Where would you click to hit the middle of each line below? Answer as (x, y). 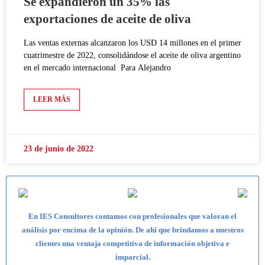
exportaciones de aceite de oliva (107, 19)
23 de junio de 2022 (59, 149)
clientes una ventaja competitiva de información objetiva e (132, 244)
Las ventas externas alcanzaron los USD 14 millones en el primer (132, 43)
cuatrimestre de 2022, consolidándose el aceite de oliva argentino (132, 56)
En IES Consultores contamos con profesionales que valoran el (132, 216)
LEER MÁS (52, 100)
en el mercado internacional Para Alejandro (97, 68)
